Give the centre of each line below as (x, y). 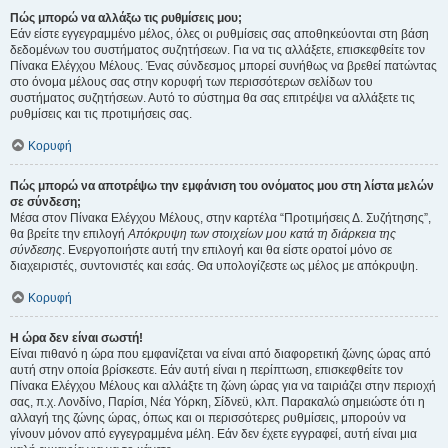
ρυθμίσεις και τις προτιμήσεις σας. (101, 114)
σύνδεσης (36, 250)
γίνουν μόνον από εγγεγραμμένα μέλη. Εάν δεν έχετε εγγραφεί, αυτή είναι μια (213, 434)
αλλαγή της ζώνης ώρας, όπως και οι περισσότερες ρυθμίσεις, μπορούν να (208, 418)
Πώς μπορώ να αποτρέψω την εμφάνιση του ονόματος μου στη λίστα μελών (222, 186)
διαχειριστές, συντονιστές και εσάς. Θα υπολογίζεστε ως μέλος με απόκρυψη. (214, 266)
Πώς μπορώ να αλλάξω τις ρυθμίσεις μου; (126, 18)
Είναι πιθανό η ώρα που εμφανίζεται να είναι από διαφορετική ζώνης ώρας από (220, 354)
